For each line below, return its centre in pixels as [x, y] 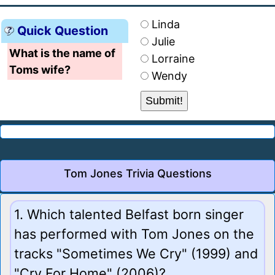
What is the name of [62, 53]
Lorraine [173, 58]
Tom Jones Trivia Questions [137, 173]
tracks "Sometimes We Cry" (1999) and [136, 253]
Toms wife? [40, 69]
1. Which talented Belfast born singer [129, 214]
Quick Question [63, 30]
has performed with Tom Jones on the [134, 234]
